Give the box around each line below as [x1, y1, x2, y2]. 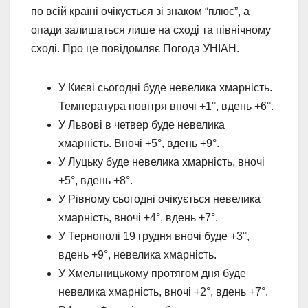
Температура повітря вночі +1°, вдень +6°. [58, 100, 274, 112]
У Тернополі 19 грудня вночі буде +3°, [58, 230, 250, 242]
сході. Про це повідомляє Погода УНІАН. [31, 42, 239, 54]
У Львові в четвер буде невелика [58, 118, 225, 131]
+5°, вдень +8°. [58, 174, 133, 186]
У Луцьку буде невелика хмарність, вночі [58, 155, 265, 168]
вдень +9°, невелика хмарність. [58, 248, 217, 261]
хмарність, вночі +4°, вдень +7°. [58, 211, 218, 223]
